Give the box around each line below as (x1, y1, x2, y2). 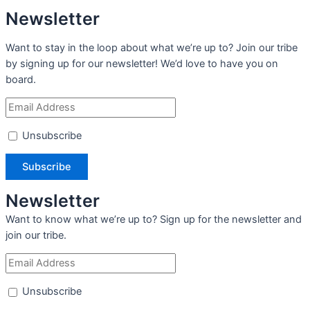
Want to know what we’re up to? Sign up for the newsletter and (6, 212, 302, 226)
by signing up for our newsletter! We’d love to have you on (6, 57, 278, 70)
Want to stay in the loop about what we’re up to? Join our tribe (6, 41, 298, 54)
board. (6, 73, 36, 86)
